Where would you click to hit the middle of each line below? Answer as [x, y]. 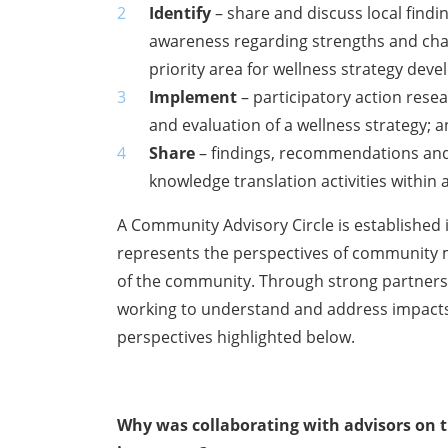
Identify [182, 13]
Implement [195, 97]
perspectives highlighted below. [236, 337]
